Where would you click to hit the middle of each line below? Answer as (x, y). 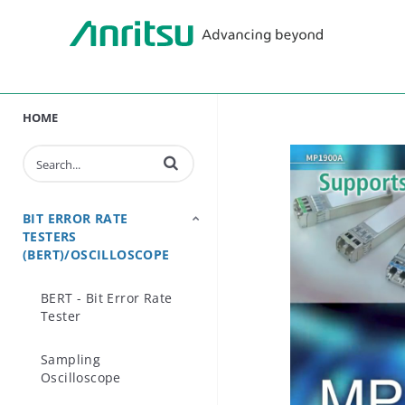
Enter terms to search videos (164, 161)
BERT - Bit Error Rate (107, 298)
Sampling (71, 359)
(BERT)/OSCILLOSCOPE (96, 254)
